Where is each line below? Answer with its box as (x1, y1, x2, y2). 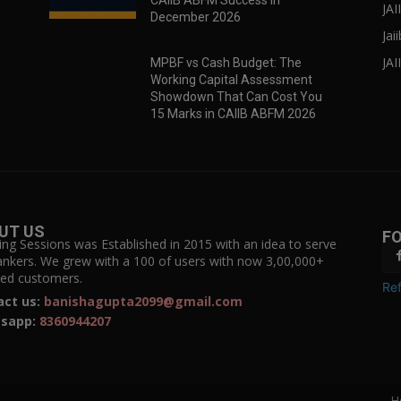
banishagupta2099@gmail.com (43, 293, 243, 311)
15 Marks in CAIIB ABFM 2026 (149, 107, 316, 122)
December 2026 (149, 10, 241, 25)
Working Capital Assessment (149, 73, 312, 88)
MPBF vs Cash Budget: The (149, 55, 302, 71)
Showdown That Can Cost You (149, 90, 322, 105)
